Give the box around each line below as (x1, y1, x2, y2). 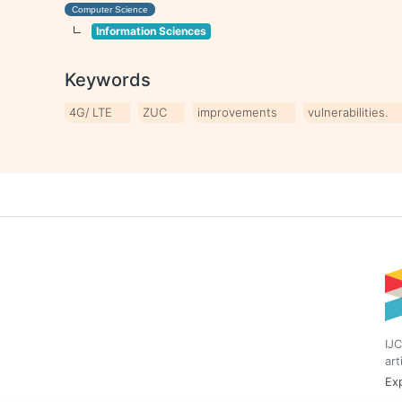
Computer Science (72, 4, 149, 14)
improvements (197, 105, 278, 119)
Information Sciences (96, 24, 207, 38)
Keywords (65, 69, 152, 91)
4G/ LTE (69, 105, 113, 119)
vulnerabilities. (308, 105, 389, 119)
